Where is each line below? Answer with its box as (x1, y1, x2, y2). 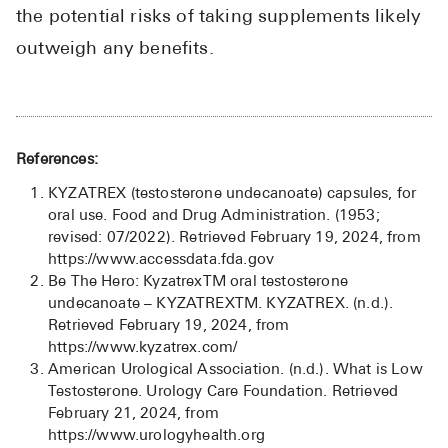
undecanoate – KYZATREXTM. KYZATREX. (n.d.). (48, 296, 394, 312)
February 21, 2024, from (48, 406, 219, 422)
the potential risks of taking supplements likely (16, 7, 422, 27)
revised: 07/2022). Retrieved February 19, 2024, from (48, 230, 421, 246)
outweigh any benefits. (16, 39, 214, 59)
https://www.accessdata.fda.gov (48, 252, 275, 268)
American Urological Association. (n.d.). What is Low (48, 362, 423, 378)
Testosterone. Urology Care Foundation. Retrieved (48, 384, 399, 400)
